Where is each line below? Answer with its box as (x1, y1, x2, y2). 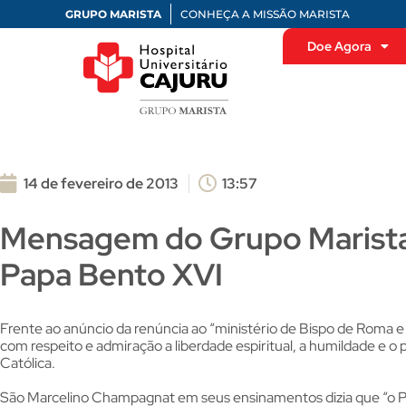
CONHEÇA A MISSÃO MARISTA (180, 7, 350, 21)
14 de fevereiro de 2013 (24, 174, 179, 194)
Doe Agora (307, 38, 372, 54)
